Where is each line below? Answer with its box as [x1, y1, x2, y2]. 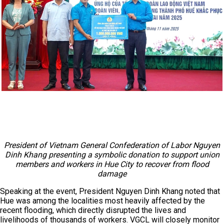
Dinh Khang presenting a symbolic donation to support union [4, 150, 219, 159]
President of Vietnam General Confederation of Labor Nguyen [4, 140, 220, 150]
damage [97, 169, 126, 178]
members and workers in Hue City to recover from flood [15, 159, 209, 169]
